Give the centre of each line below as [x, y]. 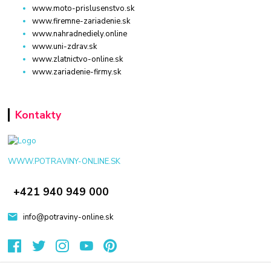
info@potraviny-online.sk [68, 217]
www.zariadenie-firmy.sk [77, 72]
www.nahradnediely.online [80, 34]
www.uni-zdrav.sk [65, 46]
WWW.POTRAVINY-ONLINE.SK [64, 162]
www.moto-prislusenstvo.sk [83, 8]
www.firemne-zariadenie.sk [81, 21]
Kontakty [38, 115]
